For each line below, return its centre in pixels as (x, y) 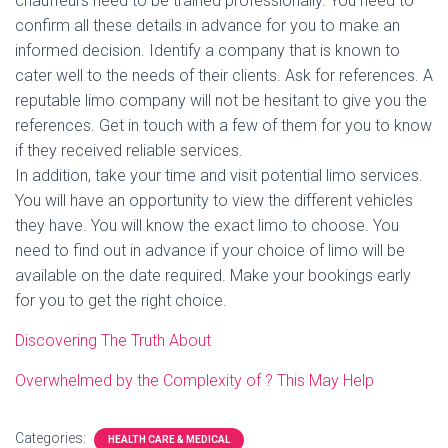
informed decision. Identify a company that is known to (207, 50)
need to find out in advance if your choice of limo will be (210, 250)
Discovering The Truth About (113, 340)
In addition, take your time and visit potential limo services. (219, 175)
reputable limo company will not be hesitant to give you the (221, 100)
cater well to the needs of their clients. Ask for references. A (224, 75)
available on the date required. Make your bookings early (213, 275)
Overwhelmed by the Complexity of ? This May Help (194, 380)
